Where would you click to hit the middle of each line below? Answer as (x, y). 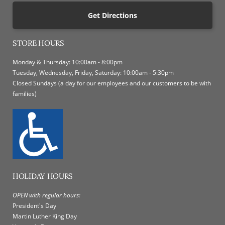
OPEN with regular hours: (46, 195)
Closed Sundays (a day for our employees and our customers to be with (112, 83)
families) (25, 93)
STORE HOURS (38, 43)
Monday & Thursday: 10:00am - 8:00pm (68, 62)
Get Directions (113, 15)
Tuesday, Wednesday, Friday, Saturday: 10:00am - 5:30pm (93, 72)
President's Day (34, 205)
